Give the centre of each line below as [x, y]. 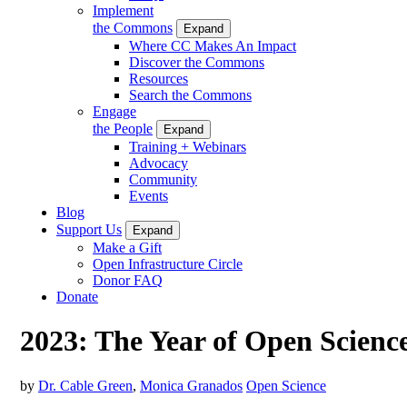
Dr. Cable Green [85, 385]
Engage [114, 111]
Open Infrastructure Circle [168, 263]
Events [149, 195]
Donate [77, 296]
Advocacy [159, 163]
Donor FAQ [128, 280]
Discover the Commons [197, 62]
